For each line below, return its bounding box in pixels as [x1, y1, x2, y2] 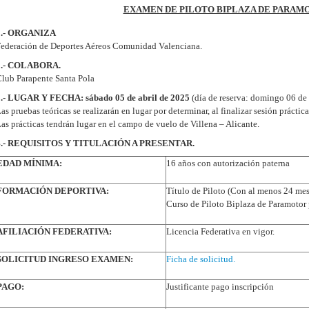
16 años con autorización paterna [166, 158, 290, 168]
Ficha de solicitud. [166, 254, 235, 264]
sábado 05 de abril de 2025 [86, 92, 190, 103]
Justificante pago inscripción [166, 281, 274, 292]
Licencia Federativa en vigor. [166, 226, 275, 237]
